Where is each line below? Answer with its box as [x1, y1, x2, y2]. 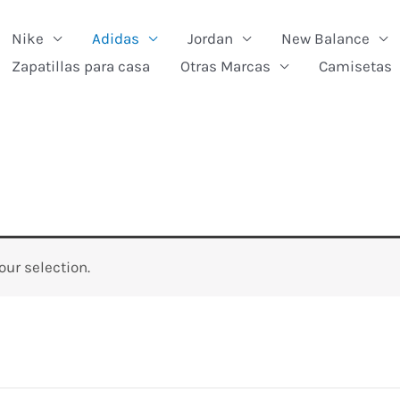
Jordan [187, 29, 233, 47]
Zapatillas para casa [12, 56, 150, 75]
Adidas [92, 29, 139, 47]
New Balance [281, 29, 370, 47]
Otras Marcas [180, 56, 271, 75]
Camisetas [319, 56, 392, 75]
